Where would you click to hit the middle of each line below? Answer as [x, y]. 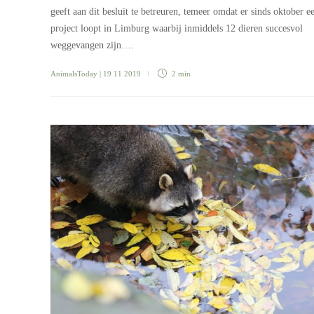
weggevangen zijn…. [92, 45]
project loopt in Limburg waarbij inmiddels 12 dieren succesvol [177, 28]
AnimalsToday [74, 73]
